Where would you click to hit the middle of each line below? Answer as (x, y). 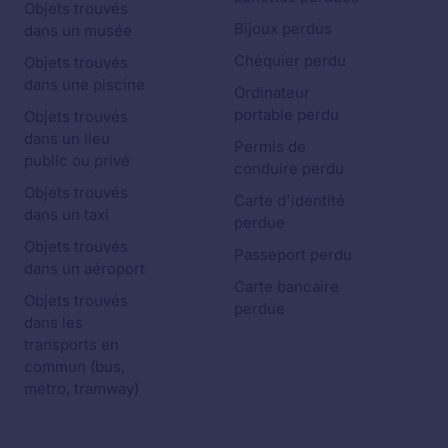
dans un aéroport (84, 268)
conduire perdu (289, 168)
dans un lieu (67, 138)
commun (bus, (74, 366)
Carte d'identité (289, 200)
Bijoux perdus (283, 28)
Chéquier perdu (290, 60)
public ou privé (77, 160)
